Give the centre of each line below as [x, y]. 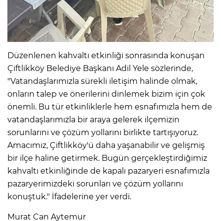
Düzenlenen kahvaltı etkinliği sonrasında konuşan [106, 55]
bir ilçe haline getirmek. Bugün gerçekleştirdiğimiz [107, 158]
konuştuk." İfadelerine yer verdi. [69, 196]
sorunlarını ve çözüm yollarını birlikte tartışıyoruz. [103, 132]
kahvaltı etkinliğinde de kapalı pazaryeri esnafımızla [109, 171]
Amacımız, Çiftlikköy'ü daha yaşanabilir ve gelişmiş [106, 145]
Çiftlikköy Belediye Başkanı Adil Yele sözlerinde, [100, 68]
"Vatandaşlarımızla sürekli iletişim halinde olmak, [102, 81]
